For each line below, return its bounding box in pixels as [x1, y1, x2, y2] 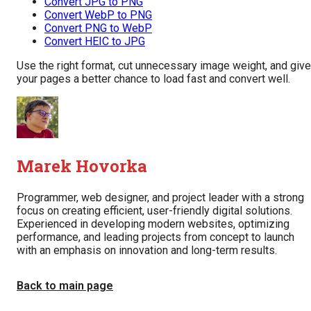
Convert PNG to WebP [44, 22, 152, 35]
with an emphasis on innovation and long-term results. [17, 244, 277, 258]
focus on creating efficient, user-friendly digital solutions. [17, 204, 292, 218]
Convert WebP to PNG [44, 8, 152, 22]
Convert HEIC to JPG [44, 35, 145, 49]
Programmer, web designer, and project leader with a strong [17, 191, 304, 205]
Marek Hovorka [17, 155, 147, 178]
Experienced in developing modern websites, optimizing [17, 217, 289, 231]
